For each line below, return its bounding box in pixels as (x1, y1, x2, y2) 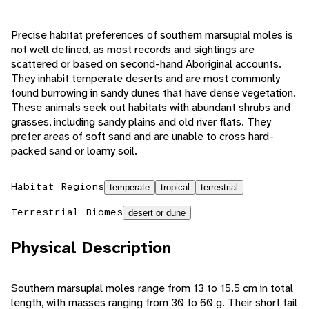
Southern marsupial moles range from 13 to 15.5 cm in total (11, 281, 293, 296)
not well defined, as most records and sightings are (11, 42, 255, 57)
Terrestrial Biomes (11, 206, 123, 219)
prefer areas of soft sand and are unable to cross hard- (11, 129, 274, 144)
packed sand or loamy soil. (11, 143, 137, 159)
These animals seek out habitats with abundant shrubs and (11, 100, 290, 115)
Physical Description (11, 237, 171, 259)
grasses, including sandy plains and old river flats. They (11, 114, 271, 130)
